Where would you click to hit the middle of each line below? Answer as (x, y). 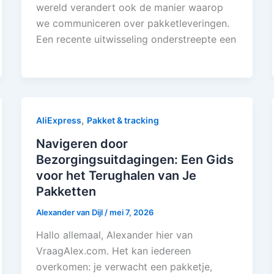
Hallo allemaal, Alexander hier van (114, 235)
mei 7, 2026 (131, 212)
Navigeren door (82, 143)
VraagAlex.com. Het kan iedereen (113, 251)
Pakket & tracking (123, 120)
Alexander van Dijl (70, 212)
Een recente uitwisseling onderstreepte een (136, 39)
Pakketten (66, 191)
